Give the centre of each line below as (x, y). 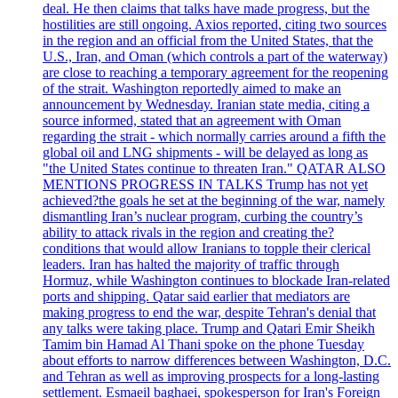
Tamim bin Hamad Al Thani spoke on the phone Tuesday (203, 345)
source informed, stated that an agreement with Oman (192, 121)
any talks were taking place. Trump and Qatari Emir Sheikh (209, 329)
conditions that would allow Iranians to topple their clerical (207, 249)
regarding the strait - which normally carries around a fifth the (214, 137)
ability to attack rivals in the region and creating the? (188, 233)
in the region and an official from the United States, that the (208, 41)
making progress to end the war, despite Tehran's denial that (209, 313)
